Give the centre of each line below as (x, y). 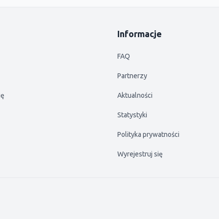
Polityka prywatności (148, 134)
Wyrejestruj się (140, 154)
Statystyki (132, 115)
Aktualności (135, 95)
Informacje (140, 34)
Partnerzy (132, 76)
